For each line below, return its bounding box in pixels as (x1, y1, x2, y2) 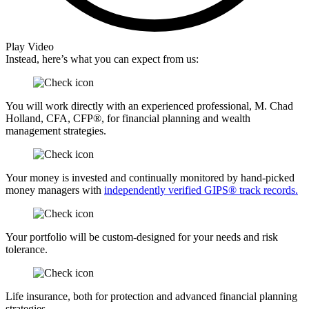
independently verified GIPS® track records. (104, 183, 298, 196)
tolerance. (6, 243, 48, 255)
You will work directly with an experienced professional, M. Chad (6, 99, 293, 112)
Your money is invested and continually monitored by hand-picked (6, 171, 295, 183)
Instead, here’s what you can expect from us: (6, 52, 199, 65)
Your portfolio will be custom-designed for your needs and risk (6, 230, 278, 243)
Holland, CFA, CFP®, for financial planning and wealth (6, 112, 250, 124)
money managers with (6, 183, 104, 196)
